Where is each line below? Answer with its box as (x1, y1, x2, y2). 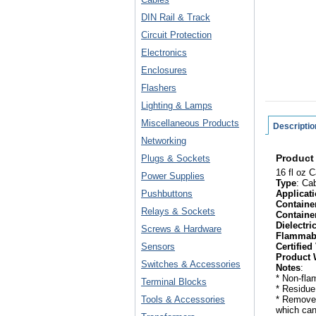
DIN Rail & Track (141, 12, 210, 23)
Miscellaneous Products (141, 118, 239, 128)
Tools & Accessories (141, 294, 225, 305)
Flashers (141, 83, 176, 93)
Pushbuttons (141, 188, 193, 199)
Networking (141, 135, 186, 146)
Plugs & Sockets (141, 153, 210, 164)
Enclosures (141, 65, 187, 75)
